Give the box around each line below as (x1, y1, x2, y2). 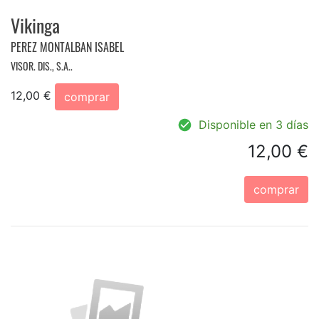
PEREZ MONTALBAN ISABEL (11, 38, 124, 56)
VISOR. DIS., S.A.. (11, 58, 73, 73)
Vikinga (11, 11, 60, 39)
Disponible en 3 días (199, 117, 308, 132)
